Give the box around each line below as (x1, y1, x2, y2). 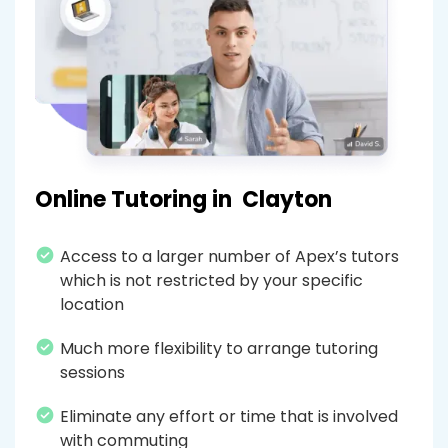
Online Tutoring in (35, 184, 237, 216)
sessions (60, 361, 125, 385)
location (60, 293, 124, 317)
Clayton (242, 184, 332, 216)
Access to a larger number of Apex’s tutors (60, 245, 399, 269)
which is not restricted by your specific (60, 269, 363, 293)
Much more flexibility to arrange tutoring (60, 337, 378, 361)
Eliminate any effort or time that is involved (60, 405, 398, 429)
